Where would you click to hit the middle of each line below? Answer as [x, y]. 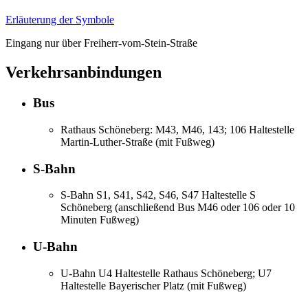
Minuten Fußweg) [100, 220]
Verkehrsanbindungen [84, 73]
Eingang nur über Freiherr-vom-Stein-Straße [101, 43]
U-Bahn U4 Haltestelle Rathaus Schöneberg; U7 [166, 273]
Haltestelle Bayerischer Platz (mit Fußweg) [153, 285]
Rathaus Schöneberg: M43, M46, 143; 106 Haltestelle [177, 129]
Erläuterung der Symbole [60, 20]
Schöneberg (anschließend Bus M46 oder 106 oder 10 [178, 208]
